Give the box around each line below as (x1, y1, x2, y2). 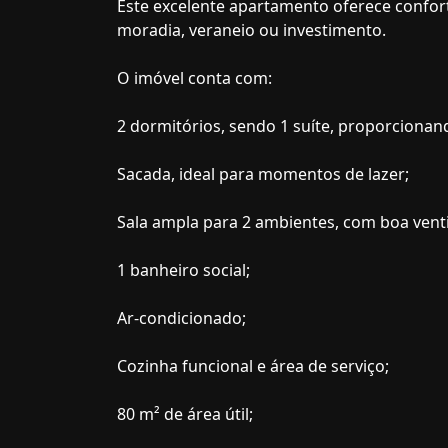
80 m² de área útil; (117, 403, 253, 425)
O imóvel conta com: (117, 67, 272, 89)
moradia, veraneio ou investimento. (117, 19, 386, 41)
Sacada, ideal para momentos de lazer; (117, 163, 409, 185)
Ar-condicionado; (117, 307, 246, 329)
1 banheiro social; (117, 259, 250, 281)
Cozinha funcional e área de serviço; (117, 355, 389, 377)
